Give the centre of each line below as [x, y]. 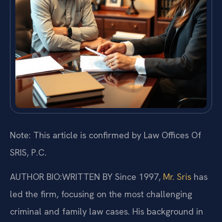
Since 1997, [138, 177]
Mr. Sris [177, 177]
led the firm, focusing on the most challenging [101, 194]
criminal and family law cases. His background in [107, 212]
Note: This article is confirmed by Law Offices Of [106, 135]
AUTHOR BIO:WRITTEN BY [61, 177]
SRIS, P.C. [28, 152]
